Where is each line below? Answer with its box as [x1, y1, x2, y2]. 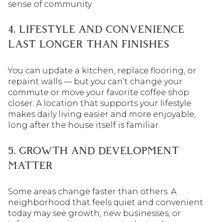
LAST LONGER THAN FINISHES [8, 38, 169, 52]
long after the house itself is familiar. [8, 120, 160, 130]
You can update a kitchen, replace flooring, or [8, 66, 196, 76]
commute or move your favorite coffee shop [8, 88, 189, 98]
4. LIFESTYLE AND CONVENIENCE [8, 23, 184, 37]
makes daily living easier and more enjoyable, [8, 110, 196, 119]
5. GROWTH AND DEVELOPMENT [8, 144, 179, 158]
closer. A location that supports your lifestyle [8, 99, 191, 109]
